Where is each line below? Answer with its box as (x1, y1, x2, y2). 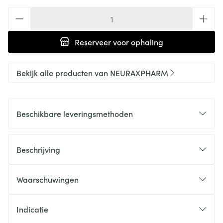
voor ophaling (111, 36, 163, 47)
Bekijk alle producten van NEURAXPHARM (16, 67, 168, 78)
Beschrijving (16, 144, 60, 155)
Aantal (7, 6, 31, 17)
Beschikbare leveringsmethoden (16, 108, 133, 119)
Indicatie (16, 204, 48, 215)
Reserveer (75, 36, 111, 47)
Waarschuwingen (16, 174, 79, 185)
